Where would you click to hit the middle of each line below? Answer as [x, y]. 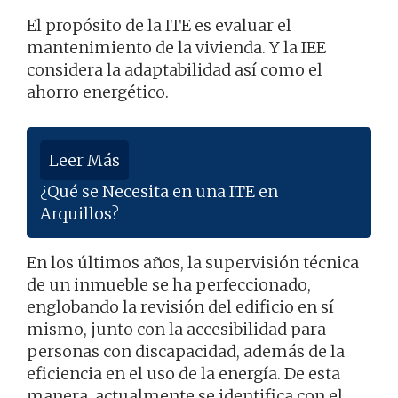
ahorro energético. [98, 92]
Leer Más [84, 161]
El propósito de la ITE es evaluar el [159, 26]
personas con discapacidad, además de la [186, 352]
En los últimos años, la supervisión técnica [193, 263]
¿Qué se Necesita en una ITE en [159, 192]
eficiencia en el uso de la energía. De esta [183, 374]
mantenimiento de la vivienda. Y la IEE [176, 48]
